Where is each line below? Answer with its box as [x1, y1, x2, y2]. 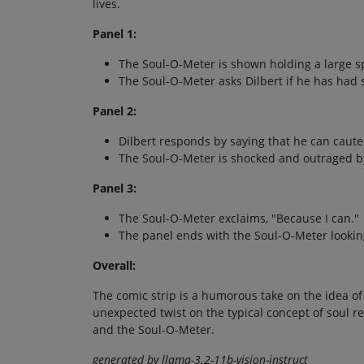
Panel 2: [93, 103, 136, 119]
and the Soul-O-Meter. [93, 322, 214, 338]
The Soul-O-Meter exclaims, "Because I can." [119, 210, 359, 227]
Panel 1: [93, 26, 136, 42]
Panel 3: [93, 180, 136, 197]
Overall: [93, 258, 136, 274]
